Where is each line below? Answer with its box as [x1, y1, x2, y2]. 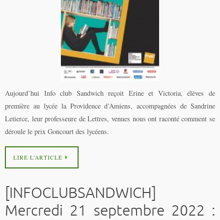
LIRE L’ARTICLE [13, 154, 62, 162]
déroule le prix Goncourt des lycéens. [5, 126, 109, 136]
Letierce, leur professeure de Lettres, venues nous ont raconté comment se [5, 113, 215, 123]
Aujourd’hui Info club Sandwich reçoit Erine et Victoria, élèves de [5, 88, 215, 98]
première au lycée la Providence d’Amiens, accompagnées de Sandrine [5, 101, 215, 110]
